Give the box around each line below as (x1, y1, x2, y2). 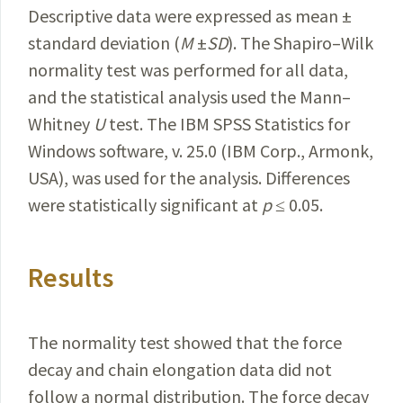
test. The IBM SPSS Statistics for (105, 112, 350, 135)
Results (28, 260, 113, 294)
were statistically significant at (28, 193, 262, 216)
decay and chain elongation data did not (28, 358, 332, 381)
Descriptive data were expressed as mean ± (28, 4, 352, 27)
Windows (28, 139, 95, 162)
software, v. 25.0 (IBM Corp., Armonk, (95, 139, 373, 162)
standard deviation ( (28, 31, 180, 54)
